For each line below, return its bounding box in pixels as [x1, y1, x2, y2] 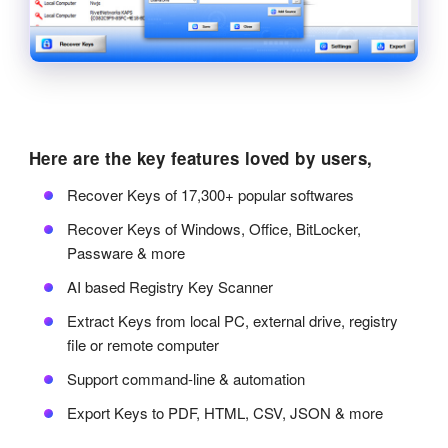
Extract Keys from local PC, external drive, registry [66, 310, 398, 332]
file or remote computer [66, 334, 219, 356]
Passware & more [66, 242, 185, 264]
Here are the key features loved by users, [28, 146, 373, 171]
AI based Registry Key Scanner [66, 276, 273, 298]
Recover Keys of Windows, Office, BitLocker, [66, 218, 361, 240]
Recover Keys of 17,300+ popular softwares [66, 184, 354, 206]
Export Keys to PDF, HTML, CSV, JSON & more [66, 402, 383, 424]
